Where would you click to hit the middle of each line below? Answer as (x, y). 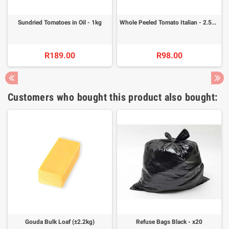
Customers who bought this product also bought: (113, 97)
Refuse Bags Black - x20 (169, 222)
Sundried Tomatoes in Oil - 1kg (60, 23)
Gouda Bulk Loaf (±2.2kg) (60, 222)
